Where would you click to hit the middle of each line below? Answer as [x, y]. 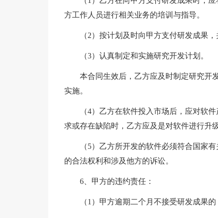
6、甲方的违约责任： [117, 181]
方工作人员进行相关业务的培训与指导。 [134, 15]
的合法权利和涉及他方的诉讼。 [118, 161]
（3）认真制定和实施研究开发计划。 [144, 56]
